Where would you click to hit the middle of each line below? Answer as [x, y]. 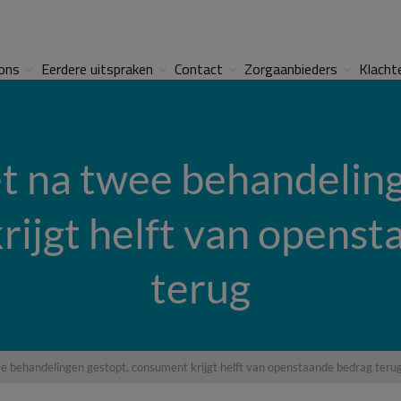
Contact [199, 69]
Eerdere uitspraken [98, 69]
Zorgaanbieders [291, 69]
